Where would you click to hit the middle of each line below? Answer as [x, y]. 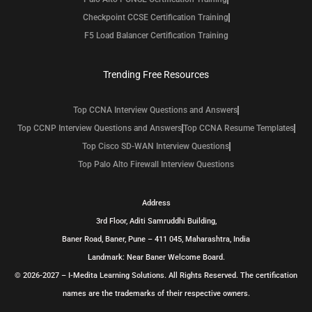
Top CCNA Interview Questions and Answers [155, 110]
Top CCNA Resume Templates [238, 128]
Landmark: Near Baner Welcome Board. [156, 258]
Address [156, 203]
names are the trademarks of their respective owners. [156, 294]
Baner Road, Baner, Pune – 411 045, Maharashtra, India [156, 240]
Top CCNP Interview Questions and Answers [99, 128]
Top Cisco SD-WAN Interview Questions [155, 147]
